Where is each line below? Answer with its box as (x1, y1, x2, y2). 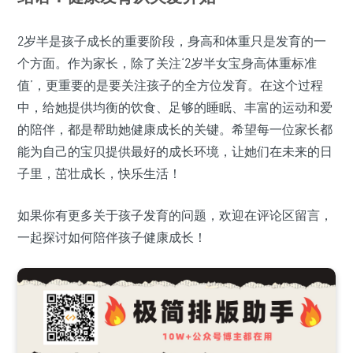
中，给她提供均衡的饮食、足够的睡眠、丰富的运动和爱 (17, 98, 333, 115)
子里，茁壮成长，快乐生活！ (17, 165, 181, 181)
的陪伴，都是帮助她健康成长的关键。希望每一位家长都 (17, 121, 333, 137)
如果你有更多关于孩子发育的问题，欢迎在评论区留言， (17, 206, 333, 223)
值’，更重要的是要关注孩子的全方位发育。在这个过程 (17, 76, 323, 93)
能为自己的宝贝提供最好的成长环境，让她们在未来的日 (17, 143, 333, 159)
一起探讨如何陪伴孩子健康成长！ (17, 229, 206, 245)
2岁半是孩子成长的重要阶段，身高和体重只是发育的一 (17, 32, 326, 49)
